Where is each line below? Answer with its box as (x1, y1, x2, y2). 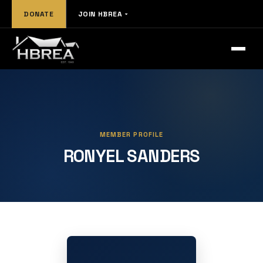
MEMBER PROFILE (99, 130, 164, 139)
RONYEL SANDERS (63, 144, 200, 167)
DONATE (23, 9, 54, 19)
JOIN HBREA (77, 9, 123, 19)
